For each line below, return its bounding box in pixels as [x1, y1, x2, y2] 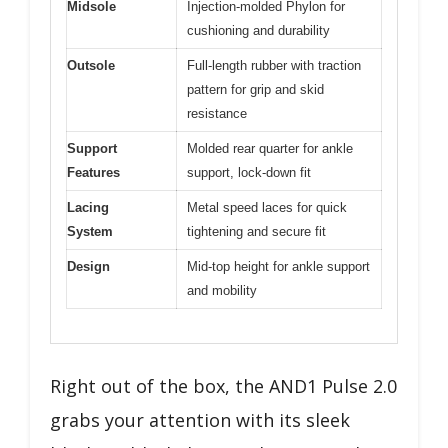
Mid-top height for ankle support [187, 258, 370, 274]
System [67, 223, 113, 239]
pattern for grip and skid [187, 81, 324, 97]
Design [67, 258, 110, 274]
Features [67, 164, 120, 180]
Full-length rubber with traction [187, 57, 361, 73]
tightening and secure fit [187, 223, 326, 239]
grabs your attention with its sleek [50, 408, 350, 432]
